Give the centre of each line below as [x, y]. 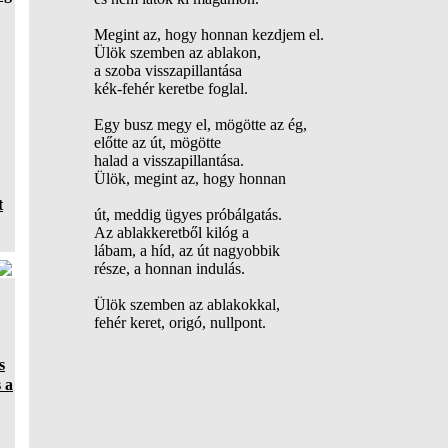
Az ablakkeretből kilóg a [171, 232]
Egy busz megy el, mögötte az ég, [200, 124]
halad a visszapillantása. [168, 160]
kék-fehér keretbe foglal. [170, 88]
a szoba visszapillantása [167, 70]
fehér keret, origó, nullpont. [179, 322]
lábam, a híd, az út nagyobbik [186, 250]
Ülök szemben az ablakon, [177, 52]
